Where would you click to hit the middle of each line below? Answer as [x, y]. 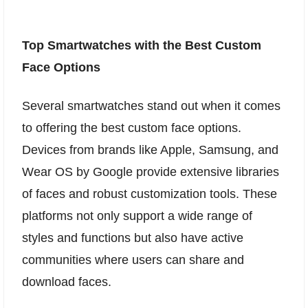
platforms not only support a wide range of [137, 216]
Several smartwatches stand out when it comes [151, 106]
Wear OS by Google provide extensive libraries [151, 172]
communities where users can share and [133, 260]
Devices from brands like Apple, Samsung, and [150, 150]
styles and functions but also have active [133, 238]
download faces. [67, 282]
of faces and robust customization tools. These [150, 194]
